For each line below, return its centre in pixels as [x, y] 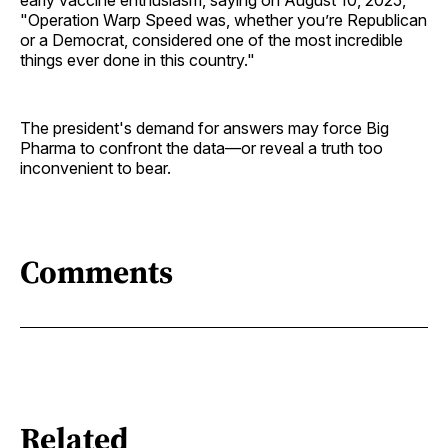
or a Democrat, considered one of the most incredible [211, 39]
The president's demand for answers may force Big [204, 127]
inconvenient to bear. [95, 167]
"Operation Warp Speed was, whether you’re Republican [223, 19]
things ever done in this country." [137, 59]
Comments [96, 272]
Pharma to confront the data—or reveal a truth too [201, 147]
